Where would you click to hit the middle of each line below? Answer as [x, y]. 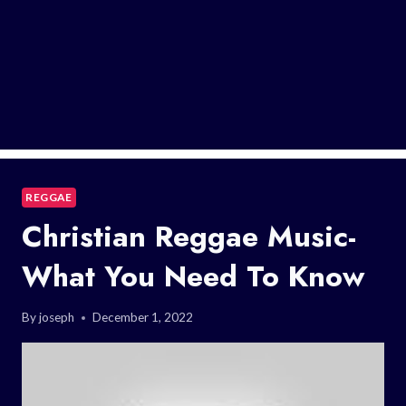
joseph [57, 318]
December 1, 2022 [143, 318]
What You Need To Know [193, 276]
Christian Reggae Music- [189, 236]
